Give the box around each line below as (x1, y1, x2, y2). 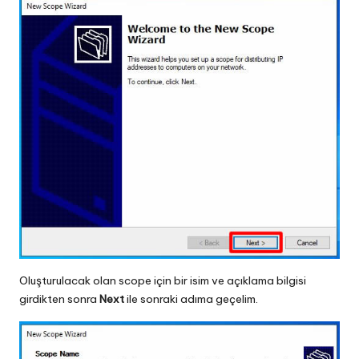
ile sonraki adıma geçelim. (124, 292, 258, 307)
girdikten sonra (19, 292, 99, 307)
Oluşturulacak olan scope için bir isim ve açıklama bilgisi (19, 273, 306, 288)
